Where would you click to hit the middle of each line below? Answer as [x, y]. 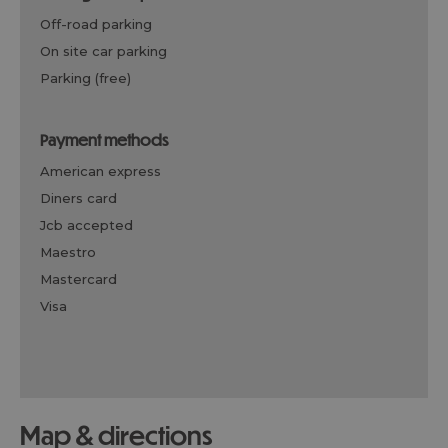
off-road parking [101, 24]
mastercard [84, 279]
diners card [84, 198]
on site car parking [109, 51]
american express [105, 171]
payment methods [108, 139]
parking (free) [90, 78]
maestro [74, 252]
